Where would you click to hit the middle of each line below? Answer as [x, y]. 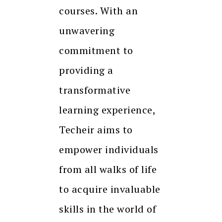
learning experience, [107, 110]
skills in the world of [108, 209]
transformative [95, 90]
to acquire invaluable [110, 189]
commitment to [96, 50]
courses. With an [98, 10]
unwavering [87, 30]
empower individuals [109, 149]
